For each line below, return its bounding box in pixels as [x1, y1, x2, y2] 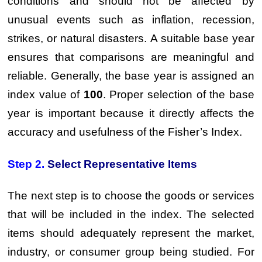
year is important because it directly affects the [8, 107, 254, 119]
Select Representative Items [44, 157, 198, 170]
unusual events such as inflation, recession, [8, 13, 254, 26]
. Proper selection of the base [102, 88, 254, 101]
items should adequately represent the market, [8, 227, 254, 239]
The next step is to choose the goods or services [8, 189, 254, 202]
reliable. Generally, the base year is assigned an [8, 70, 254, 82]
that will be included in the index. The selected [8, 208, 254, 220]
